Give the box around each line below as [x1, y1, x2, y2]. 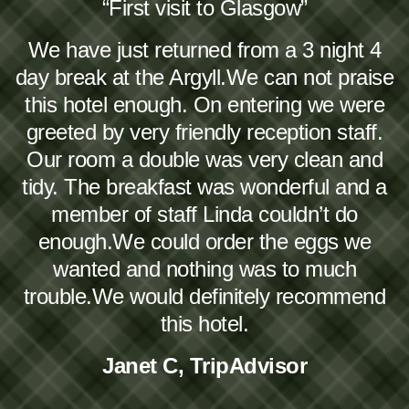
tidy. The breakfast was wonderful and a [22, 174, 387, 199]
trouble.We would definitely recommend [23, 284, 386, 309]
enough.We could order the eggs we [37, 229, 372, 254]
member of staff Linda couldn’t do [51, 202, 358, 226]
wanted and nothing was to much [53, 257, 356, 281]
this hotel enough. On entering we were [25, 92, 384, 117]
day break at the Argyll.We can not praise [15, 65, 394, 89]
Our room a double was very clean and [26, 147, 383, 172]
